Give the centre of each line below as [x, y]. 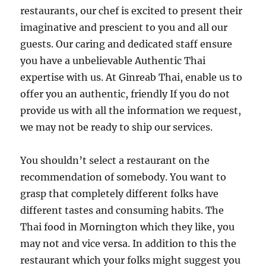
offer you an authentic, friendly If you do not [125, 94]
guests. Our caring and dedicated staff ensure [126, 44]
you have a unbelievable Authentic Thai [113, 61]
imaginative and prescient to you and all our [124, 27]
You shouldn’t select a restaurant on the [115, 160]
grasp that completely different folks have [120, 194]
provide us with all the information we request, [131, 110]
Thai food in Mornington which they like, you [128, 227]
